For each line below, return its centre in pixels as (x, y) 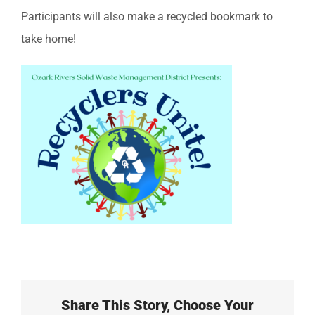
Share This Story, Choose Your (157, 305)
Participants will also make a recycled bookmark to (147, 16)
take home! (49, 39)
